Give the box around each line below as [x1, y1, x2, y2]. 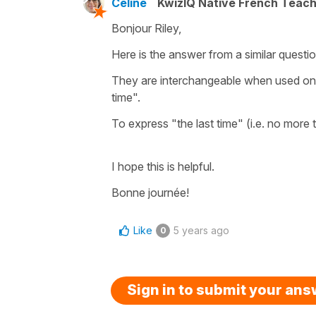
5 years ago [174, 224, 229, 236]
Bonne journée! [111, 185, 189, 200]
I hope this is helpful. [111, 159, 214, 174]
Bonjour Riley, [111, 20, 181, 35]
